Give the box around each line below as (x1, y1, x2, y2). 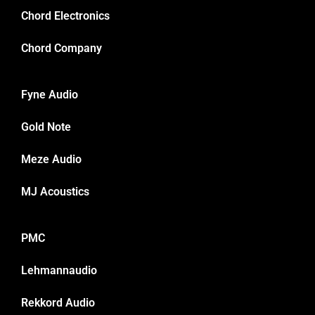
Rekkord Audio (21, 296, 95, 310)
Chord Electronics (21, 9, 110, 23)
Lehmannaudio (21, 264, 97, 278)
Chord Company (21, 41, 102, 56)
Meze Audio (21, 153, 82, 167)
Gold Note (21, 120, 71, 134)
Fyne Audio (21, 88, 78, 102)
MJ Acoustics (21, 185, 89, 199)
